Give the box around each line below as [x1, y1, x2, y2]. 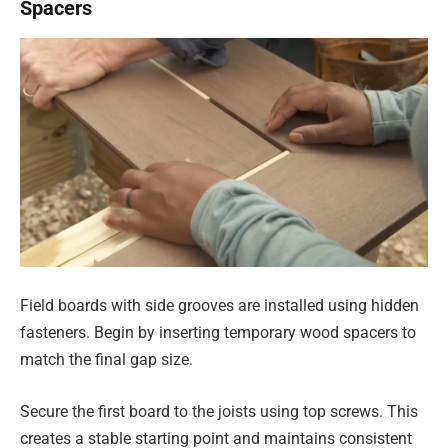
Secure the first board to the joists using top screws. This [20, 401, 418, 421]
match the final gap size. [20, 350, 193, 369]
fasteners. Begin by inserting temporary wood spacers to [20, 323, 416, 342]
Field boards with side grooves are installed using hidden [20, 296, 419, 315]
